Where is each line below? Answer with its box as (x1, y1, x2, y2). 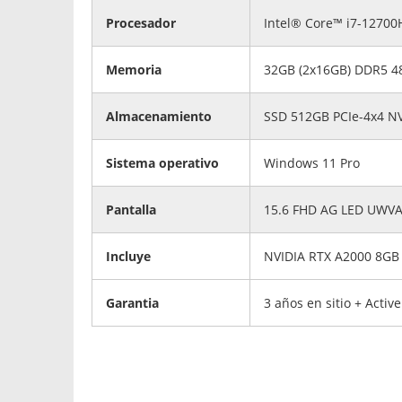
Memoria (106, 61, 162, 79)
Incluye (106, 248, 151, 266)
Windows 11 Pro (264, 154, 360, 172)
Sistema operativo (106, 154, 219, 172)
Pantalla (106, 201, 156, 219)
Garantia (106, 294, 159, 312)
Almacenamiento (106, 108, 212, 126)
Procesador (106, 14, 176, 32)
